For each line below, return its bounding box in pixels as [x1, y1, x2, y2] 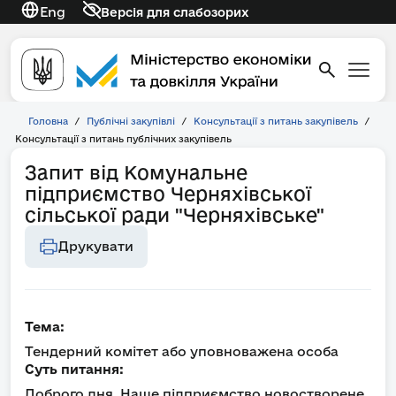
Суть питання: [25, 362, 124, 377]
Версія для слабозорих [100, 4, 249, 19]
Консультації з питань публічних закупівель [15, 133, 232, 145]
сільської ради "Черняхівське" [25, 204, 324, 226]
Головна [28, 116, 68, 127]
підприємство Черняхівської [25, 183, 311, 205]
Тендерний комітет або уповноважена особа [25, 344, 339, 360]
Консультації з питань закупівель [194, 116, 358, 127]
